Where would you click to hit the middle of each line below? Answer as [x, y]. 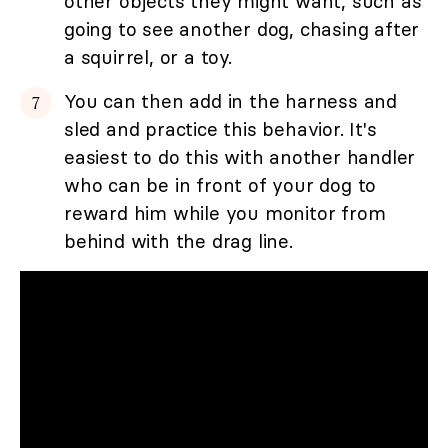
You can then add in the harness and [230, 100]
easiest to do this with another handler [240, 156]
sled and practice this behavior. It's [220, 128]
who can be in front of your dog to [220, 184]
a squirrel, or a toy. [148, 56]
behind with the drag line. [178, 240]
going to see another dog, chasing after [242, 28]
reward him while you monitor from [225, 212]
